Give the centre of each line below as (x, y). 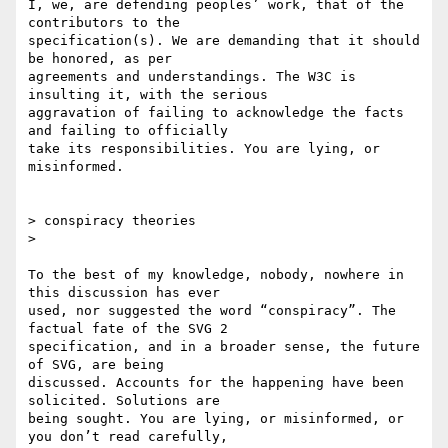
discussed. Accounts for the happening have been (216, 383)
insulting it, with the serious (148, 95)
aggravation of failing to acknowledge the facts (216, 113)
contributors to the (104, 23)
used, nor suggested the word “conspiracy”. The (212, 311)
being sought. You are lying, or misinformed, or (216, 419)
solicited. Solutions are (124, 401)
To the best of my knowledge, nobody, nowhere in (216, 275)
